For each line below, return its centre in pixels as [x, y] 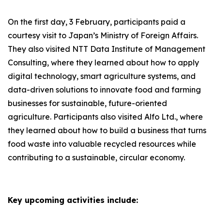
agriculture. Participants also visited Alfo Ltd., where [105, 117]
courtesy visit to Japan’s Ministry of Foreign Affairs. [103, 35]
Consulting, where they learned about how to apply [103, 62]
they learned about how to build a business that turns [107, 130]
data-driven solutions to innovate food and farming [104, 90]
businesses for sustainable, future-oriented [87, 103]
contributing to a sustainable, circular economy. [96, 157]
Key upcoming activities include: [73, 200]
